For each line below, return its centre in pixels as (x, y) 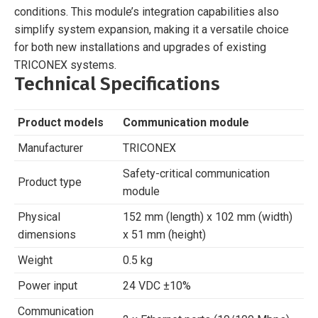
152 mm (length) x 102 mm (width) (208, 216)
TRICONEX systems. (65, 65)
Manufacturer (50, 148)
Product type (50, 182)
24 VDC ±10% (157, 285)
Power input (48, 285)
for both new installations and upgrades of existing (140, 47)
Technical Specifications (117, 84)
